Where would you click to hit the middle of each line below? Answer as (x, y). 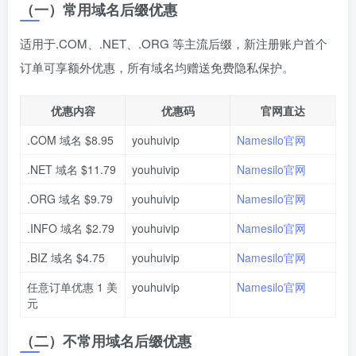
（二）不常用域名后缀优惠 (106, 341)
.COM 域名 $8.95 (70, 140)
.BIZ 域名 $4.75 (66, 258)
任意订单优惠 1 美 (72, 287)
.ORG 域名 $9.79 (70, 199)
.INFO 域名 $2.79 (71, 228)
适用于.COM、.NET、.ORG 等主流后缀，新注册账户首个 (174, 44)
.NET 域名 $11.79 (72, 170)
